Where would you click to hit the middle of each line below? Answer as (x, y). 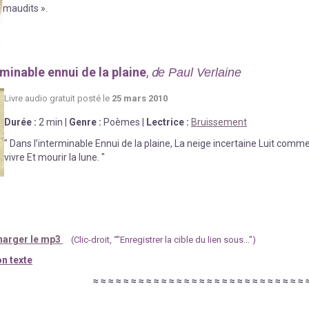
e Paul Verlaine (200, 72)
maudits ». (25, 8)
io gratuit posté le (76, 98)
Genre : (85, 122)
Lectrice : (168, 122)
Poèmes (122, 122)
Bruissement (219, 122)
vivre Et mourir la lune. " (54, 157)
